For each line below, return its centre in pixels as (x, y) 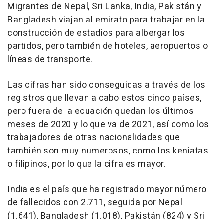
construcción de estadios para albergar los (96, 33)
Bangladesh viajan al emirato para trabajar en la (106, 20)
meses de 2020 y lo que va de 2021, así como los (108, 125)
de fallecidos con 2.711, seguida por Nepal (95, 203)
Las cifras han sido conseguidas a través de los (107, 85)
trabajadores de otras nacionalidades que (94, 138)
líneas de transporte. (50, 60)
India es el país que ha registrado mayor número (107, 190)
